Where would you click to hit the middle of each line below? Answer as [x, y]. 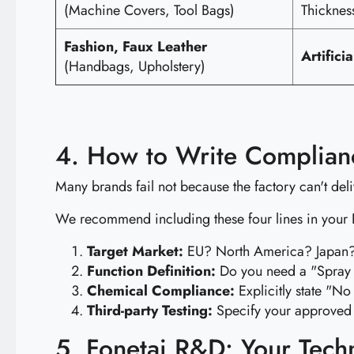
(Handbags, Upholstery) [135, 66]
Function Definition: [151, 271]
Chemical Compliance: [161, 291]
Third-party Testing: [150, 311]
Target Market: [135, 251]
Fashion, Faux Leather [136, 47]
